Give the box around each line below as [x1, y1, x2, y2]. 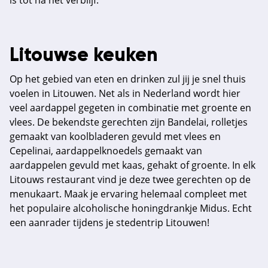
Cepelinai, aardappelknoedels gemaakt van [10, 144, 202, 157]
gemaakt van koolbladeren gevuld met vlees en [10, 130, 221, 143]
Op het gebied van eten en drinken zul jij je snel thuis [10, 72, 246, 86]
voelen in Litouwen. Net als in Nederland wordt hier [10, 87, 240, 100]
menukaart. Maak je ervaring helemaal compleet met [10, 187, 247, 200]
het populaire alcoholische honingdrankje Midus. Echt [10, 202, 252, 215]
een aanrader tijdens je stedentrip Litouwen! [10, 216, 209, 229]
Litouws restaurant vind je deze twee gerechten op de [10, 173, 251, 186]
